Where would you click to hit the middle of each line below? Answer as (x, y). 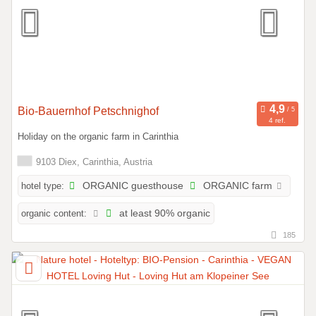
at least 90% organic (163, 213)
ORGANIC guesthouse (132, 186)
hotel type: (43, 186)
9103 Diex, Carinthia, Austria (93, 162)
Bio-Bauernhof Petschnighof (88, 111)
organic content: (54, 213)
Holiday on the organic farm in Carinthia (98, 137)
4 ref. (278, 120)
